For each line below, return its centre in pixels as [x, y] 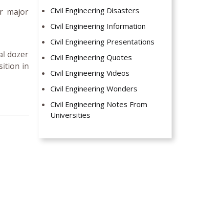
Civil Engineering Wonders [94, 89]
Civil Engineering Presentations [103, 42]
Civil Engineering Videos [90, 73]
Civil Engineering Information [98, 26]
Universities [71, 115]
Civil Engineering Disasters [95, 11]
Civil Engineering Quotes [91, 57]
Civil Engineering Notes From [99, 104]
